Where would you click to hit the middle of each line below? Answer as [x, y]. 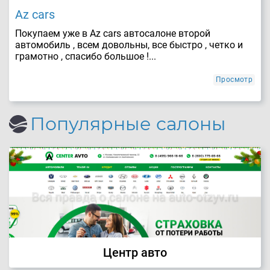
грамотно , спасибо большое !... [86, 56]
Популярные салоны [128, 124]
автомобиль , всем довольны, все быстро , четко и [129, 45]
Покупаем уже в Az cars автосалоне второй [113, 33]
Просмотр [234, 79]
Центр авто [135, 252]
